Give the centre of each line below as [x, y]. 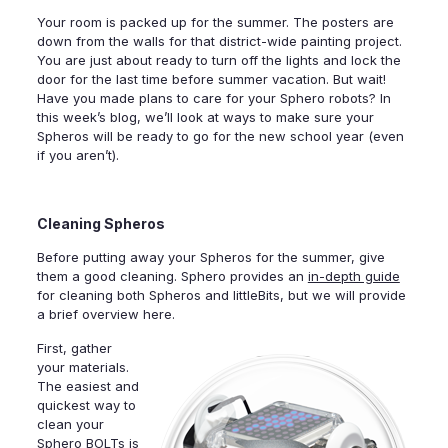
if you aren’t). [77, 155]
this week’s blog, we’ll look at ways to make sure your [205, 117]
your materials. [82, 367]
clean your [70, 424]
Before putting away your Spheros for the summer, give [210, 257]
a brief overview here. [107, 314]
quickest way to [86, 405]
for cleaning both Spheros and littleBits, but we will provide [221, 295]
